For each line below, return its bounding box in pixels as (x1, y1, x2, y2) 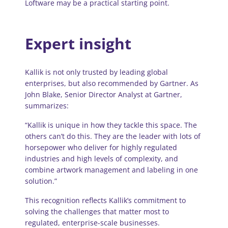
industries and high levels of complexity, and (25, 154, 178, 164)
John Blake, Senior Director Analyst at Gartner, (25, 90, 182, 100)
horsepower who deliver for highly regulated (25, 142, 177, 153)
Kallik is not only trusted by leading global (25, 67, 168, 77)
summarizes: (25, 101, 69, 111)
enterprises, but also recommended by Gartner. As (25, 78, 198, 89)
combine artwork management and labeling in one (25, 165, 198, 175)
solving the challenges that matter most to (25, 207, 169, 217)
